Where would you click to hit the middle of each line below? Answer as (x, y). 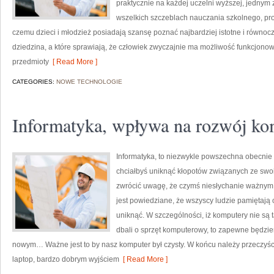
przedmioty (31, 62)
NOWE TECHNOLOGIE (89, 82)
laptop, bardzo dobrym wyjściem (66, 259)
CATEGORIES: (34, 82)
